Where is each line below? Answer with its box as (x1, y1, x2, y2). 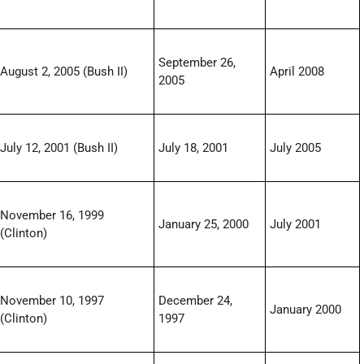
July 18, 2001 (158, 141, 229, 156)
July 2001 (270, 217, 322, 232)
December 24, (158, 293, 233, 309)
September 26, (158, 55, 236, 71)
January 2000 (270, 302, 342, 318)
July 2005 (270, 141, 322, 156)
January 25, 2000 (158, 217, 249, 232)
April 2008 (270, 64, 325, 80)
